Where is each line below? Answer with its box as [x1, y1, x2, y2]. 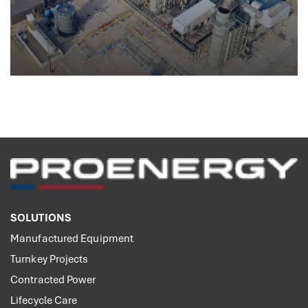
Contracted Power [10, 273, 96, 287]
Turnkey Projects [10, 252, 89, 267]
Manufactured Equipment [10, 232, 134, 246]
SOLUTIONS [10, 211, 71, 225]
